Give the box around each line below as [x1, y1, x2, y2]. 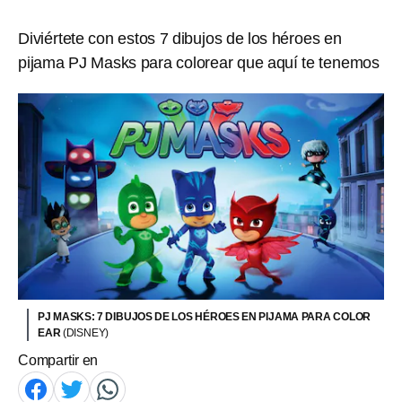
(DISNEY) [62, 326, 109, 339]
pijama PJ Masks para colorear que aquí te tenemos [18, 54, 380, 72]
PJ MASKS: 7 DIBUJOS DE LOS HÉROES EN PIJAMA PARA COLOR [38, 310, 371, 323]
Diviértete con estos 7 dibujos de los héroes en [18, 30, 342, 48]
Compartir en [18, 352, 99, 368]
